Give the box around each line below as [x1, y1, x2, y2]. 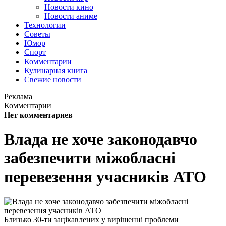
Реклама [4, 92, 32, 101]
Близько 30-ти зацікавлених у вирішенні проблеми [4, 215, 179, 224]
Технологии [24, 21, 66, 29]
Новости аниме [44, 12, 97, 20]
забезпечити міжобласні [4, 149, 176, 167]
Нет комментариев [4, 110, 73, 119]
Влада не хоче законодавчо [4, 130, 197, 149]
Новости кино [44, 3, 93, 11]
